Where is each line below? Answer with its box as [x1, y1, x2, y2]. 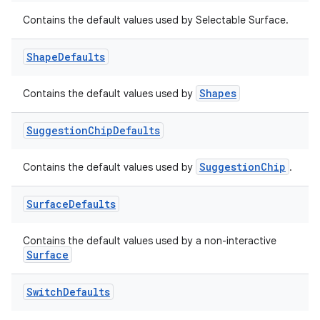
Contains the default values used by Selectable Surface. [23, 14, 289, 26]
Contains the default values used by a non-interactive [23, 234, 276, 247]
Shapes [199, 86, 236, 100]
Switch [26, 285, 63, 299]
